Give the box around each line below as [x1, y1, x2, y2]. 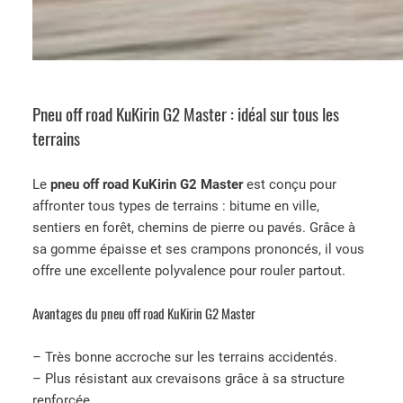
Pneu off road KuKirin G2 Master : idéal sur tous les [32, 103, 339, 127]
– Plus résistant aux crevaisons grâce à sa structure [32, 370, 345, 387]
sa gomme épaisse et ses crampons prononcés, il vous [32, 241, 364, 258]
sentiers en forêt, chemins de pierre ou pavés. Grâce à [32, 219, 355, 237]
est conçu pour [243, 176, 336, 193]
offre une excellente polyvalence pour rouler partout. [32, 263, 345, 280]
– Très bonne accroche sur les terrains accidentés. [32, 348, 337, 365]
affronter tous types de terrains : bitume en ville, [32, 198, 319, 215]
